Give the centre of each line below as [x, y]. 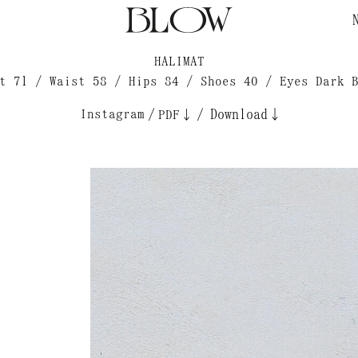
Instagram [112, 114]
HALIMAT [179, 61]
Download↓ [246, 114]
